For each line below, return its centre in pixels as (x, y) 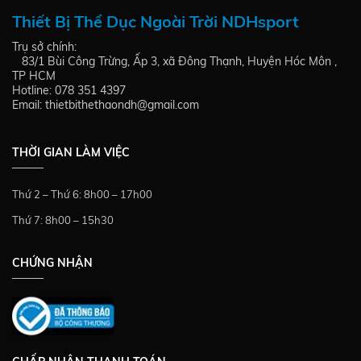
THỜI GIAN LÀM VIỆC (71, 152)
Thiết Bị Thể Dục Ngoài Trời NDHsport (156, 21)
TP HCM (34, 75)
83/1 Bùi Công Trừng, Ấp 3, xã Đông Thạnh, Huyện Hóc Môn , (174, 61)
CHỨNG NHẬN (52, 262)
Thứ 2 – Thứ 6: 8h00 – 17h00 (82, 194)
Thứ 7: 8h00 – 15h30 (63, 220)
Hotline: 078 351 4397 (69, 90)
